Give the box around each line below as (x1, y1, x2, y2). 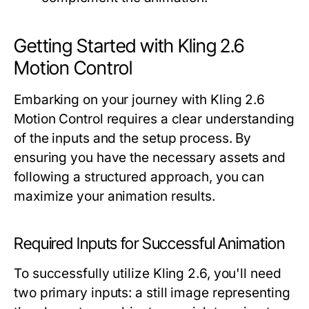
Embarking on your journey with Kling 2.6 (14, 92, 266, 108)
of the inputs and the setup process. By (14, 130, 252, 146)
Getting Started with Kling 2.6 (14, 34, 244, 57)
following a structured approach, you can (14, 169, 265, 185)
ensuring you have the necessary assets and (14, 150, 286, 166)
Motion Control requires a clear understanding (14, 111, 295, 127)
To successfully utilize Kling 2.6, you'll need (14, 266, 281, 281)
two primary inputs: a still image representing (14, 285, 290, 301)
